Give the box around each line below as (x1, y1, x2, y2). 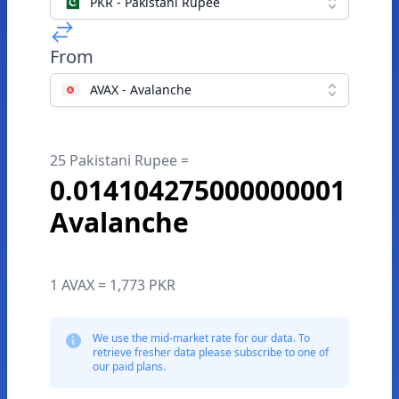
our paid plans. (93, 359, 166, 374)
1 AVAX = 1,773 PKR (50, 275, 175, 295)
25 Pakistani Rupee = (50, 151, 189, 170)
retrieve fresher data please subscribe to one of (93, 345, 329, 360)
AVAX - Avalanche (90, 81, 191, 98)
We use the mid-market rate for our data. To (93, 330, 310, 346)
